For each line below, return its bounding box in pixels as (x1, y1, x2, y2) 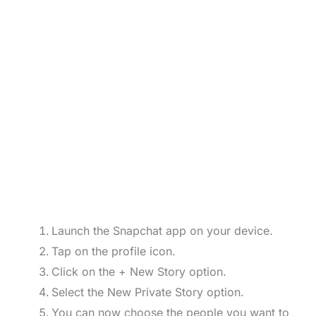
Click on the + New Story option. (51, 265, 226, 279)
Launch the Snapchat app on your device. (51, 224, 273, 238)
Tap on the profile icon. (51, 244, 176, 259)
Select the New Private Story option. (51, 285, 244, 300)
